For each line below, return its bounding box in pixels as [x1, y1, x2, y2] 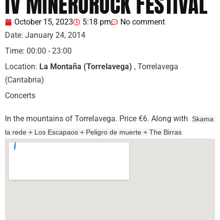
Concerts [5, 91, 35, 101]
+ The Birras [143, 128, 182, 137]
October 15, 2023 [14, 17, 73, 27]
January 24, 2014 [25, 30, 85, 40]
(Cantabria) [5, 75, 44, 85]
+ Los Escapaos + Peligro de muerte [28, 128, 143, 137]
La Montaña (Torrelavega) [39, 62, 132, 72]
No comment [120, 17, 165, 27]
